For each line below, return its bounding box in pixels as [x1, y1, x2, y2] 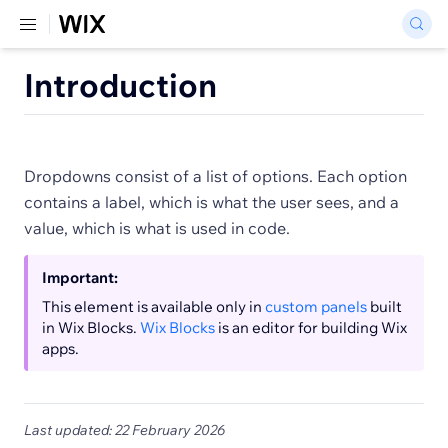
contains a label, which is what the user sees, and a [24, 192, 399, 212]
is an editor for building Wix [215, 318, 407, 337]
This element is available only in [42, 297, 265, 316]
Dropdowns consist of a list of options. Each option [24, 166, 407, 186]
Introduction [24, 65, 217, 105]
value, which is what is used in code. [24, 218, 290, 238]
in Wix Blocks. [42, 318, 140, 337]
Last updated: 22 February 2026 [24, 421, 226, 439]
